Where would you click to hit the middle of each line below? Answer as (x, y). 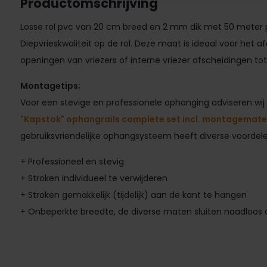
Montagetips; (50, 86)
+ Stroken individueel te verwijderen (94, 178)
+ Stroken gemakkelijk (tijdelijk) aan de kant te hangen (133, 195)
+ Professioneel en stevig (72, 161)
